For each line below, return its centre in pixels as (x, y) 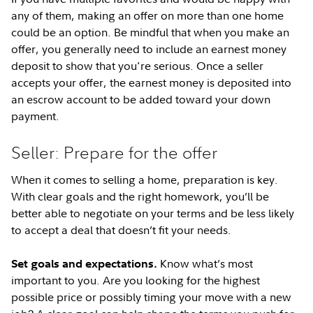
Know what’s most (207, 263)
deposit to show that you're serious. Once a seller (138, 66)
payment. (36, 116)
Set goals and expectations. (86, 263)
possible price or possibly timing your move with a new (152, 297)
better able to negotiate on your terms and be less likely (153, 213)
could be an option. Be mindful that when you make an (151, 32)
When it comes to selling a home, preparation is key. (145, 180)
